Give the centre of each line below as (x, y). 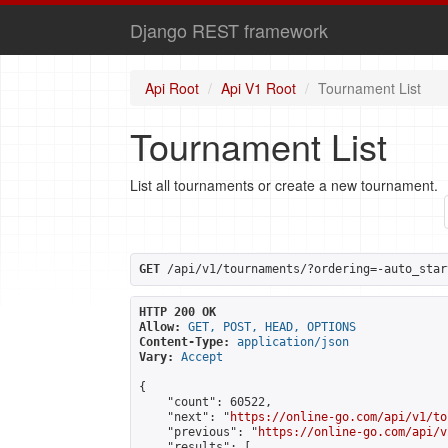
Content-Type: (184, 342)
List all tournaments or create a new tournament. (284, 185)
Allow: (160, 327)
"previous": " (198, 432)
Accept (202, 357)
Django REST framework (229, 30)
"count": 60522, (205, 402)
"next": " (184, 417)
